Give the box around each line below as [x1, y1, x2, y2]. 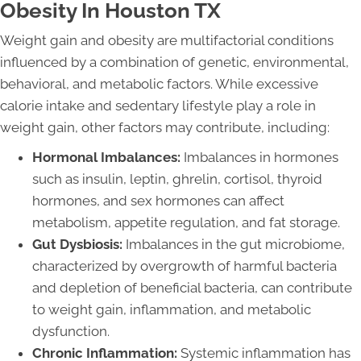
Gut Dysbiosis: [32, 235, 122, 252]
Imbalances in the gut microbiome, [122, 235, 345, 252]
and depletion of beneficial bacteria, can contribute [32, 279, 352, 296]
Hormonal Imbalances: [32, 148, 180, 165]
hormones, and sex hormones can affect [32, 192, 284, 209]
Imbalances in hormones [180, 148, 338, 165]
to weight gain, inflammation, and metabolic [32, 301, 311, 317]
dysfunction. [32, 322, 110, 339]
